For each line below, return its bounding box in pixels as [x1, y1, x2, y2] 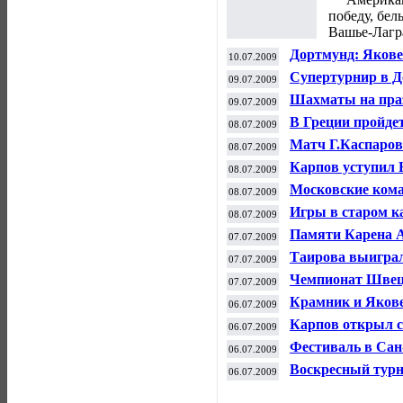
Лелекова [290, 376, 352, 391]
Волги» [290, 196, 336, 211]
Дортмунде [290, 309, 361, 324]
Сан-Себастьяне [290, 174, 395, 189]
